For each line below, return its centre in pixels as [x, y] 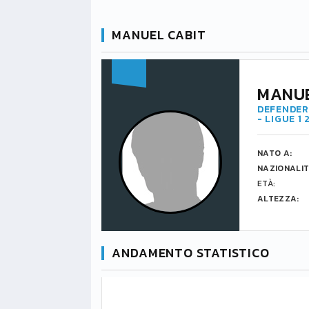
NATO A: [275, 153]
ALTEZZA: [278, 199]
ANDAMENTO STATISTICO [191, 253]
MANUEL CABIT [159, 35]
